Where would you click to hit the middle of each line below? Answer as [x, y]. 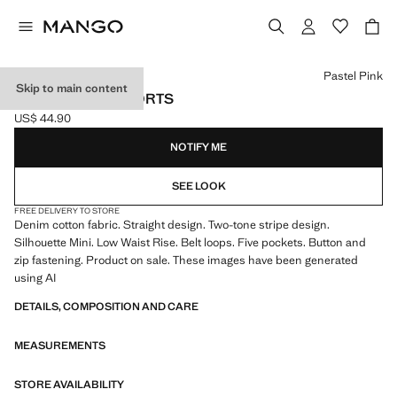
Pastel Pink [353, 76]
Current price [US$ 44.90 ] [83, 126]
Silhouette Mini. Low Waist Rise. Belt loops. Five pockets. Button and [190, 242]
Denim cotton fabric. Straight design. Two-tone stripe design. [172, 225]
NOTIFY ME [198, 147]
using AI [35, 278]
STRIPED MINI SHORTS [94, 99]
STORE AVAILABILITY [69, 385]
